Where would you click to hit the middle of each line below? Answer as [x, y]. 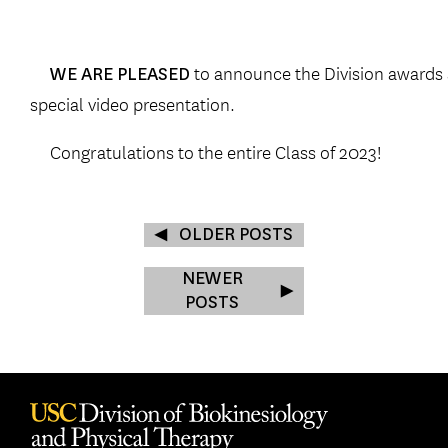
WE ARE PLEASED [120, 75]
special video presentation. [132, 103]
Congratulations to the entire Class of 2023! [216, 151]
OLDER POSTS [236, 235]
